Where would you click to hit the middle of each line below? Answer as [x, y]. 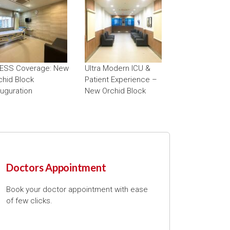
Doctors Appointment [56, 167]
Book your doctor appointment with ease [77, 189]
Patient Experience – [121, 79]
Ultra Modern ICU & [118, 68]
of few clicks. [29, 200]
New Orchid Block [116, 91]
